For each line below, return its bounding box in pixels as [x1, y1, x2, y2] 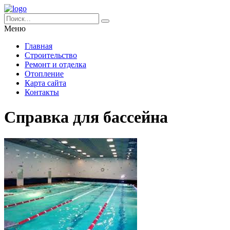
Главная [25, 42, 52, 50]
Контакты [25, 88, 59, 97]
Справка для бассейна [4, 108, 168, 127]
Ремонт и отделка [25, 60, 86, 69]
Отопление [25, 69, 64, 78]
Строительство [25, 51, 77, 60]
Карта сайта [25, 79, 66, 87]
